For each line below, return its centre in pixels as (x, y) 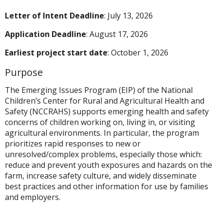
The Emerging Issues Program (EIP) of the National (99, 90)
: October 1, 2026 (138, 53)
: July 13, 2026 (128, 16)
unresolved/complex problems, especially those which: (103, 154)
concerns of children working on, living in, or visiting (100, 122)
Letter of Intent (36, 16)
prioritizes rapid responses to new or (73, 143)
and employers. (33, 197)
